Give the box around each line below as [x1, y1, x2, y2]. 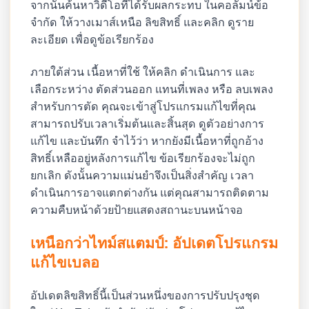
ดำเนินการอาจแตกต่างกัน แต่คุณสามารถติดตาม [30, 184, 270, 200]
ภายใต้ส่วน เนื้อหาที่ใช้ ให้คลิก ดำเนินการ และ [30, 63, 256, 79]
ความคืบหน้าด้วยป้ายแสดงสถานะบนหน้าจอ [30, 201, 243, 217]
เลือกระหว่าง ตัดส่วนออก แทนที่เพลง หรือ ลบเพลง [30, 81, 274, 97]
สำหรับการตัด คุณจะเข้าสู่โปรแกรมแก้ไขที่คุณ [30, 98, 257, 114]
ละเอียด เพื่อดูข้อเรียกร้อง [30, 32, 154, 48]
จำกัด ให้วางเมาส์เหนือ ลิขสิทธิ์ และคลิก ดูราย [30, 14, 255, 30]
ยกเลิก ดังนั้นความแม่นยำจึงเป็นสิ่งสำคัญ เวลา [30, 167, 255, 183]
